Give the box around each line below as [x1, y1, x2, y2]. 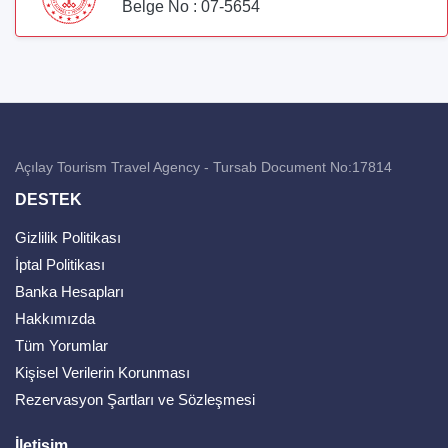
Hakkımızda [15, 309, 95, 327]
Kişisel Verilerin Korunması [15, 363, 190, 381]
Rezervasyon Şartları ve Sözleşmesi [15, 390, 255, 408]
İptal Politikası [15, 255, 105, 273]
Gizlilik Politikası [15, 228, 121, 246]
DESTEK [15, 190, 82, 208]
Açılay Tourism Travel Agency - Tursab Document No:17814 [15, 158, 392, 175]
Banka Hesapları [15, 282, 124, 300]
